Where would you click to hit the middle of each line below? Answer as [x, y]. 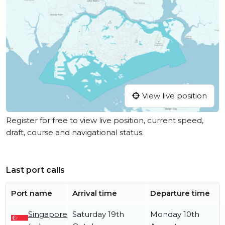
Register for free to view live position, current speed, [105, 121]
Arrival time [95, 193]
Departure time [180, 193]
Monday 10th [175, 214]
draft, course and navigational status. [75, 133]
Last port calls [35, 170]
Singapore [48, 214]
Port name [32, 193]
